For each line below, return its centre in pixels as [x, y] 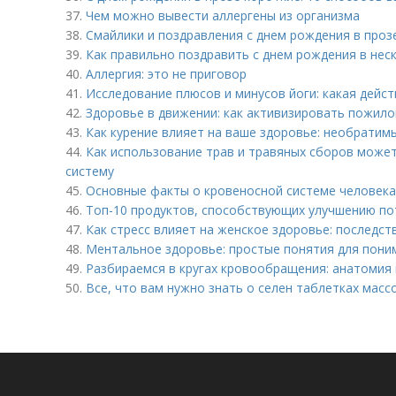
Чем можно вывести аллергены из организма [223, 15]
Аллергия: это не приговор [166, 74]
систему [90, 171]
